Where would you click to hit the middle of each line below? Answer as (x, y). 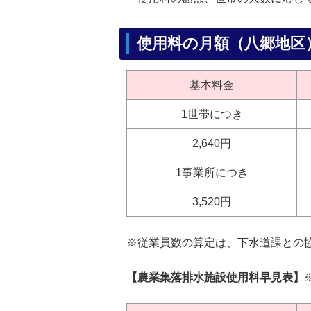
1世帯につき (212, 114)
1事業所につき (212, 173)
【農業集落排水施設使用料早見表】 (215, 277)
